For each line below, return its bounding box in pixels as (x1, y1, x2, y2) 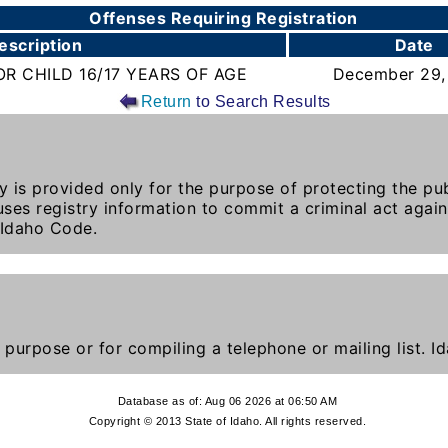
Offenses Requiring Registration (89, 8, 358, 28)
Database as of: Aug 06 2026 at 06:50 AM (117, 395, 338, 407)
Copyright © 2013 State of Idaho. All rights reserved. (88, 415, 367, 427)
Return (140, 92, 192, 110)
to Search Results (191, 92, 331, 110)
